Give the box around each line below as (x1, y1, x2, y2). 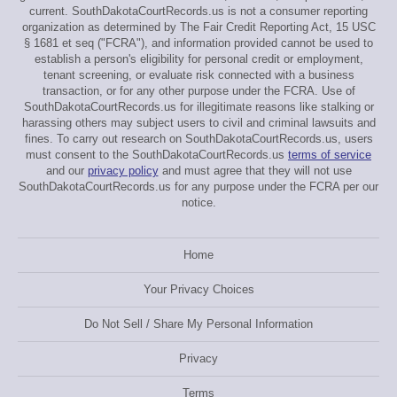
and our (45, 164, 88, 177)
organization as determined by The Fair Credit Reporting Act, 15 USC (21, 20, 376, 34)
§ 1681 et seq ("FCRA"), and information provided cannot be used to (24, 36, 373, 50)
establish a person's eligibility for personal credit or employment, (34, 52, 363, 66)
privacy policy (87, 164, 159, 177)
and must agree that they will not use (158, 164, 352, 177)
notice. (181, 196, 216, 209)
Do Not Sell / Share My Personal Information (84, 317, 313, 331)
